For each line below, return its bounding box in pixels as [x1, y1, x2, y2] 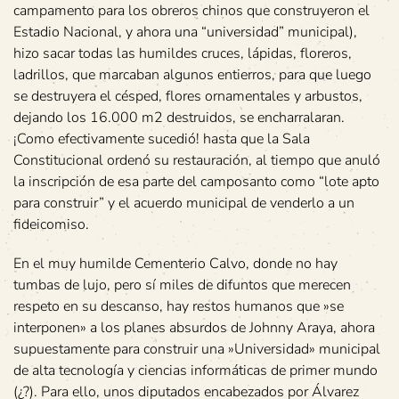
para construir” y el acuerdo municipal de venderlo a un [13, 192, 354, 213]
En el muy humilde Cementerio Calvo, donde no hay [13, 253, 338, 273]
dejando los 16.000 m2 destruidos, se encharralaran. [13, 107, 345, 127]
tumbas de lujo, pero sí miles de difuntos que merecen [13, 274, 351, 295]
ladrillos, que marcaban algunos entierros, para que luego [13, 64, 371, 85]
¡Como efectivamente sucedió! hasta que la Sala [13, 128, 310, 149]
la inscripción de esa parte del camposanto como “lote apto [13, 171, 379, 191]
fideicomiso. [13, 214, 89, 234]
